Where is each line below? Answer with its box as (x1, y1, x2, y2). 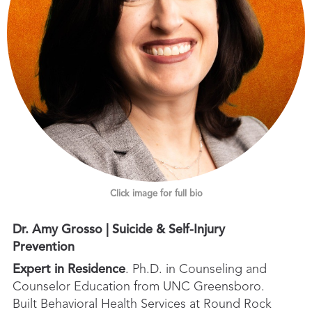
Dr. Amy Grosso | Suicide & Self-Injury (13, 224, 225, 237)
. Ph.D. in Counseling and (125, 263, 267, 276)
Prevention (13, 241, 75, 254)
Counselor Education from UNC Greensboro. (13, 281, 265, 294)
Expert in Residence (13, 263, 125, 276)
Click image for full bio (109, 189, 203, 199)
